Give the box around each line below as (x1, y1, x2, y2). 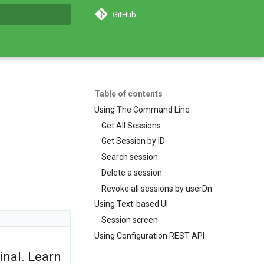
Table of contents (94, 89, 163, 98)
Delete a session (101, 167, 162, 177)
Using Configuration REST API (94, 230, 204, 240)
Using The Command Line (94, 104, 190, 114)
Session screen (101, 215, 158, 225)
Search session (101, 152, 158, 161)
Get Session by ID (101, 136, 165, 146)
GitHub (113, 9, 136, 19)
